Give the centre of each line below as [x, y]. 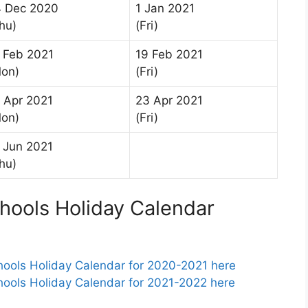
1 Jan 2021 [165, 9]
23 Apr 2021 [169, 101]
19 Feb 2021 [169, 55]
